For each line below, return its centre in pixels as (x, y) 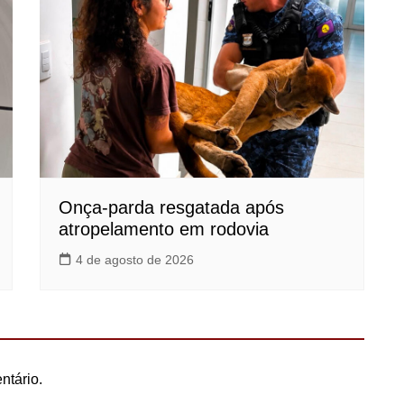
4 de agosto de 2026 (135, 260)
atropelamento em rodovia (164, 230)
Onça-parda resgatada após (171, 208)
